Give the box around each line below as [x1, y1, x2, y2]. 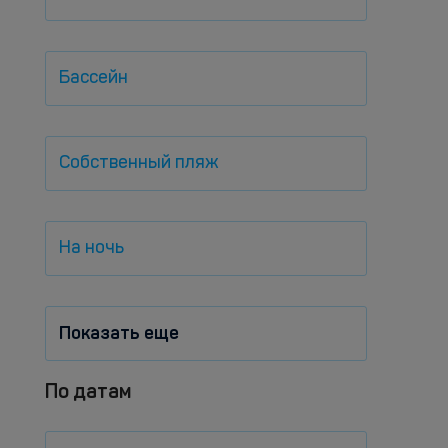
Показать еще [59, 322, 179, 344]
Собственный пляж [59, 154, 218, 172]
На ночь [59, 239, 124, 257]
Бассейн [59, 69, 128, 87]
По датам [45, 379, 131, 403]
